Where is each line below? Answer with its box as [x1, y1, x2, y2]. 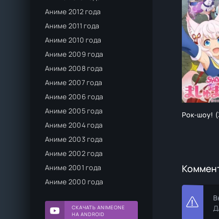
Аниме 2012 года [45, 7, 101, 16]
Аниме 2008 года [45, 64, 103, 73]
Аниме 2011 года [45, 21, 100, 30]
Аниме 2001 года [45, 163, 102, 172]
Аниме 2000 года [45, 177, 104, 186]
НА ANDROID [72, 211, 105, 218]
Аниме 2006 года [45, 92, 104, 101]
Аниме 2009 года [45, 49, 104, 59]
